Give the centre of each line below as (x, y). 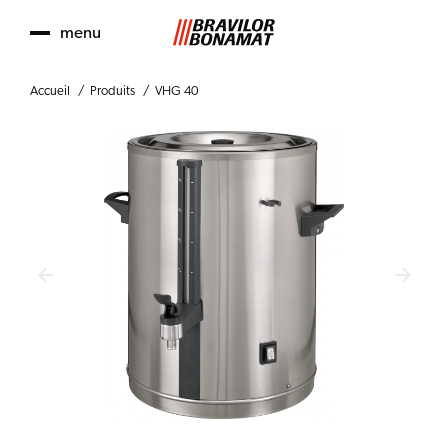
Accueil (50, 91)
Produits (112, 91)
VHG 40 (176, 91)
